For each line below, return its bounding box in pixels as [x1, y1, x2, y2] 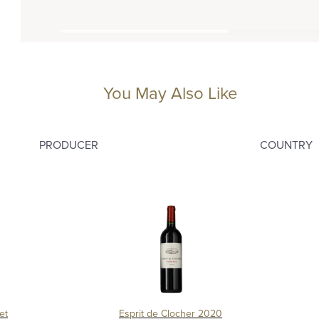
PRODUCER [39, 138, 98, 153]
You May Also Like [103, 83, 238, 105]
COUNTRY [259, 138, 313, 153]
